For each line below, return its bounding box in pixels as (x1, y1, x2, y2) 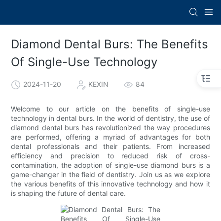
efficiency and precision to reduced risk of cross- (11, 151, 210, 160)
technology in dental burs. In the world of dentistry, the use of (11, 113, 210, 122)
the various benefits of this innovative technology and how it (11, 179, 210, 188)
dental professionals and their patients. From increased (11, 142, 210, 150)
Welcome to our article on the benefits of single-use (11, 104, 210, 113)
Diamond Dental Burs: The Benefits (11, 37, 209, 52)
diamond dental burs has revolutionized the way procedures (11, 123, 210, 132)
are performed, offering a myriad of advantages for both (11, 132, 210, 141)
